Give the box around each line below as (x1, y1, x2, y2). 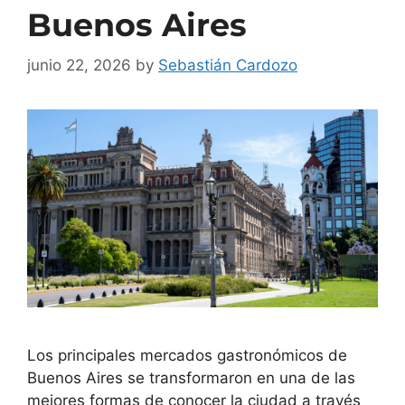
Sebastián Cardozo (158, 56, 297, 75)
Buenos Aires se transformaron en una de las (27, 368, 355, 387)
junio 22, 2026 (27, 56, 131, 75)
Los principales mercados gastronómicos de (27, 345, 347, 364)
